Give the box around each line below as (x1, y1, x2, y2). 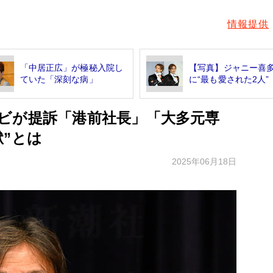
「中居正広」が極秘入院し (19, 63, 124, 73)
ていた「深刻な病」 (19, 74, 97, 84)
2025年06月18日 (172, 156, 236, 166)
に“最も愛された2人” (189, 74, 269, 84)
